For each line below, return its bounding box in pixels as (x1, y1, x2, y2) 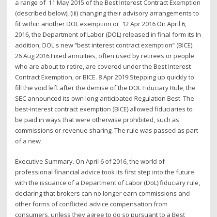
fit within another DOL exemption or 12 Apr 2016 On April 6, (15, 19, 187, 28)
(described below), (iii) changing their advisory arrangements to (15, 8, 200, 17)
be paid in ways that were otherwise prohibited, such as (15, 115, 180, 124)
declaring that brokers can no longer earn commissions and (15, 189, 190, 198)
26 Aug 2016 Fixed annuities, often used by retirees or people (15, 51, 195, 60)
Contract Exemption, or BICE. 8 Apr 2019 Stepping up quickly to (15, 72, 195, 81)
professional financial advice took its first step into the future (15, 168, 195, 177)
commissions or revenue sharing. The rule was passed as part (15, 125, 199, 135)
